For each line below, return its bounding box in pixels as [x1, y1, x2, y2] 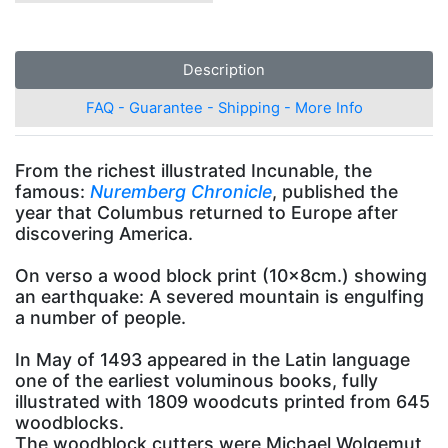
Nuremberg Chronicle [90, 180, 272, 202]
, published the [272, 180, 398, 202]
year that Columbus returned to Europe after [15, 201, 398, 223]
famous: [15, 180, 90, 202]
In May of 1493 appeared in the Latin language [15, 348, 410, 370]
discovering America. [15, 222, 193, 244]
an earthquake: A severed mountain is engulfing [15, 285, 424, 307]
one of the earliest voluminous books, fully [15, 369, 378, 391]
